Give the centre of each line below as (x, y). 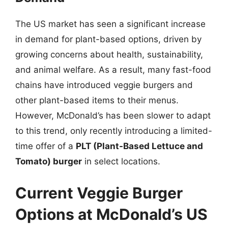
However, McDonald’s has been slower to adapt (113, 116)
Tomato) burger (49, 161)
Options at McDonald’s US (111, 214)
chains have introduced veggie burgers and (104, 85)
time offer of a (46, 146)
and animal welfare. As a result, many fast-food (113, 70)
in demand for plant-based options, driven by (108, 39)
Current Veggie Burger (99, 193)
